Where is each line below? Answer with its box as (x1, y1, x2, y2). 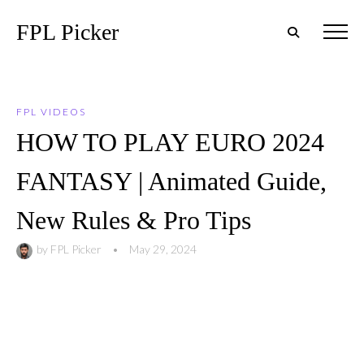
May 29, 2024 (129, 242, 197, 256)
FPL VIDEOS (16, 106, 86, 118)
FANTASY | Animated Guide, (16, 167, 327, 196)
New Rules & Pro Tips (16, 206, 251, 235)
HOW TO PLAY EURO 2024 (16, 128, 324, 157)
